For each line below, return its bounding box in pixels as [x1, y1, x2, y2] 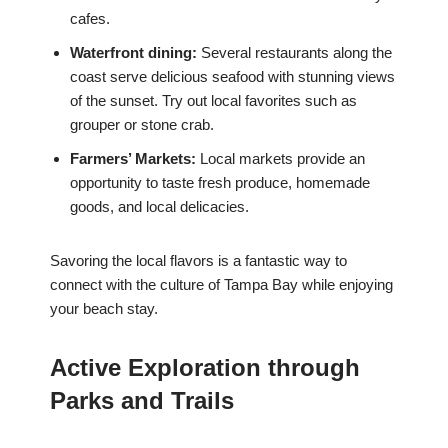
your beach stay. [50, 300, 158, 318]
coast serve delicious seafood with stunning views [70, 68, 395, 86]
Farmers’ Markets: [70, 150, 196, 168]
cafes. [70, 10, 110, 28]
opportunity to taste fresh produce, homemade [70, 174, 370, 192]
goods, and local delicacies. [70, 198, 249, 216]
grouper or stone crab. [70, 116, 214, 134]
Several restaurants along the [197, 44, 392, 62]
